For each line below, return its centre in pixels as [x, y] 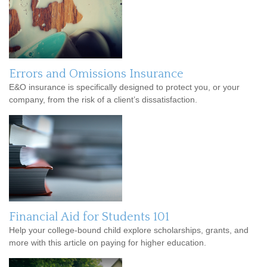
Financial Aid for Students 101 [89, 217]
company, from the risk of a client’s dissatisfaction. [103, 100]
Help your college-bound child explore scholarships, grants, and [129, 230]
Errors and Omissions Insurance [96, 74]
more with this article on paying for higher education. [108, 243]
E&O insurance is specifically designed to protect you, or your [124, 87]
